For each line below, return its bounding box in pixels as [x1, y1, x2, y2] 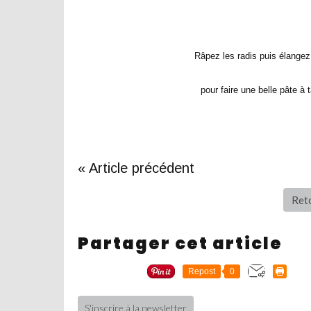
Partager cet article [78, 232, 283, 255]
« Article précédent [78, 160, 194, 176]
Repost [188, 267, 215, 276]
